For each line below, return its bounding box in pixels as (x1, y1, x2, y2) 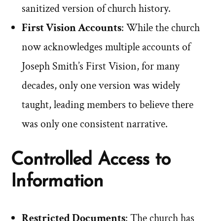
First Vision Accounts (22, 21, 121, 36)
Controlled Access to (11, 151, 171, 170)
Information (11, 173, 103, 191)
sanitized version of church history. (22, 1, 171, 16)
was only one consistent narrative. (22, 117, 168, 132)
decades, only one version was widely (22, 78, 180, 93)
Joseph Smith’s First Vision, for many (22, 59, 180, 74)
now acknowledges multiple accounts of (22, 40, 190, 55)
